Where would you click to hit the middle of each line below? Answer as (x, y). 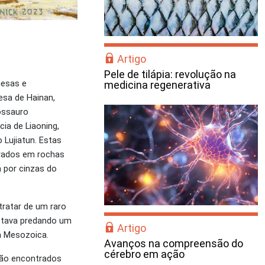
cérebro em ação (144, 254)
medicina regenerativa (157, 85)
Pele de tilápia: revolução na (170, 74)
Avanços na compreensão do (174, 243)
